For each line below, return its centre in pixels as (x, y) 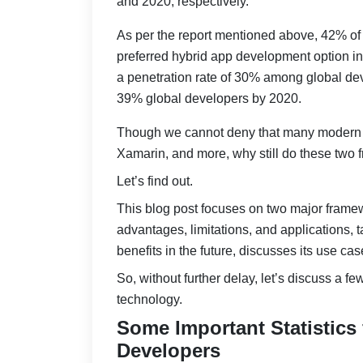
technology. (149, 300)
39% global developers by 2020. (209, 99)
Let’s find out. (155, 181)
